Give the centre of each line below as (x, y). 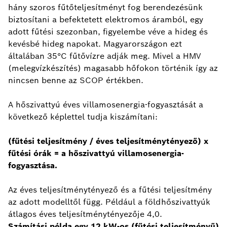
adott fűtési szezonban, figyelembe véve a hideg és (108, 31)
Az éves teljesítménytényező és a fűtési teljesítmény (110, 190)
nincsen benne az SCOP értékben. (76, 80)
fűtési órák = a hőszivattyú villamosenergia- (96, 153)
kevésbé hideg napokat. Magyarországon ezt (95, 44)
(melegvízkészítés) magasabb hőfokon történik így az (113, 68)
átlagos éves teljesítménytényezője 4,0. (85, 214)
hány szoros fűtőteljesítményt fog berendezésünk (105, 7)
